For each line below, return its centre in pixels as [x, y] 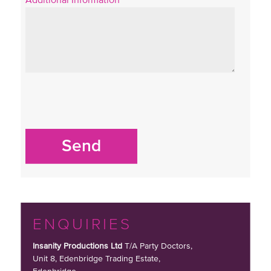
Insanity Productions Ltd [78, 247]
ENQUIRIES [83, 225]
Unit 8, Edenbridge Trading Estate [96, 259]
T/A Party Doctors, [158, 247]
